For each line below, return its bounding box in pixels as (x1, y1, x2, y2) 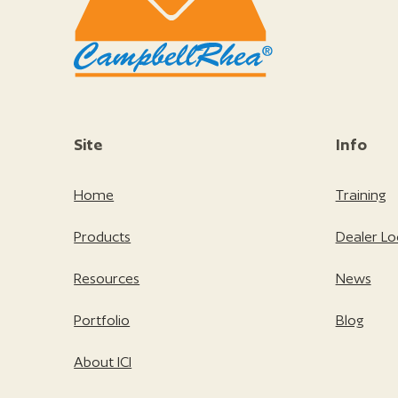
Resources (74, 269, 140, 287)
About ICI (74, 353, 132, 370)
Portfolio (74, 311, 131, 329)
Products (74, 227, 131, 245)
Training (335, 186, 386, 203)
